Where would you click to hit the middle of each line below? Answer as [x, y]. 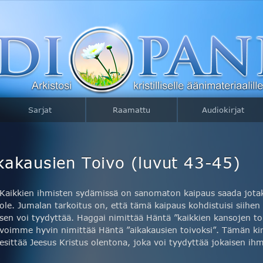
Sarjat [40, 110]
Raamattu [131, 110]
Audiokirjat [223, 110]
